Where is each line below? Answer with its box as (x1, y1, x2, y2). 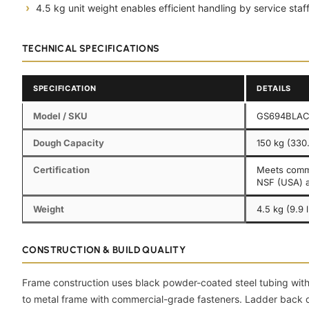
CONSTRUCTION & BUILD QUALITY (22, 243, 186, 256)
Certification (33, 163, 90, 175)
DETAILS (257, 83, 291, 93)
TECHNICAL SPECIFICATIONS (22, 42, 160, 54)
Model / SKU (33, 110, 88, 121)
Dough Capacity (33, 137, 104, 148)
